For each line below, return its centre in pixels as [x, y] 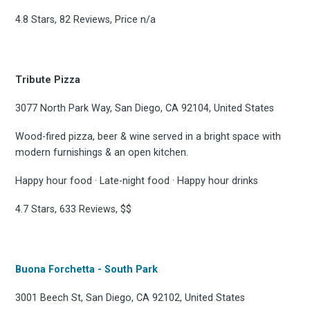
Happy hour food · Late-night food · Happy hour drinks [137, 181]
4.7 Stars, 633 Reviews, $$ [74, 210]
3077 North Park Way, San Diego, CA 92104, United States [145, 109]
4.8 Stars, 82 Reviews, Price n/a [86, 20]
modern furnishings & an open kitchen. [102, 153]
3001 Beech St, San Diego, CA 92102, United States [130, 298]
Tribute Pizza [48, 80]
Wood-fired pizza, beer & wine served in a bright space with [148, 137]
